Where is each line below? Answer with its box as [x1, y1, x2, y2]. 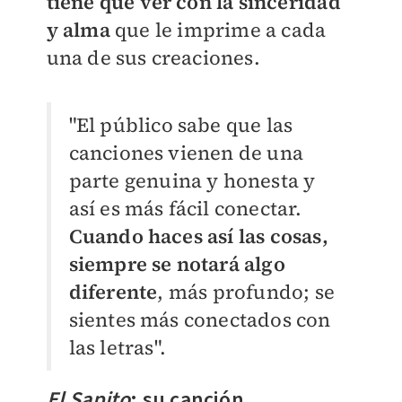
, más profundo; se [157, 278, 335, 306]
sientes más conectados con [68, 306, 331, 334]
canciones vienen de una [68, 139, 304, 167]
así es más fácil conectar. [68, 195, 302, 223]
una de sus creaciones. [46, 44, 266, 72]
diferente [68, 278, 158, 306]
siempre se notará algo [68, 250, 285, 278]
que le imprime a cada [109, 16, 327, 44]
